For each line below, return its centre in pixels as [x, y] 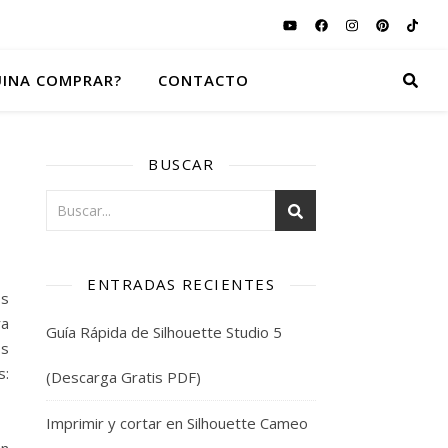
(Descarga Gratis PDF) [123, 377]
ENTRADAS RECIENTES [181, 284]
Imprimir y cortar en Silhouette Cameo [177, 423]
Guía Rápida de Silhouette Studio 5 [164, 332]
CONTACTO [203, 80]
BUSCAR [181, 164]
